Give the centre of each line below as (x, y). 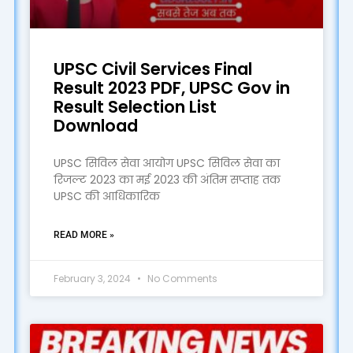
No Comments (181, 278)
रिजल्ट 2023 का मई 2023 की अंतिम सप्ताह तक (167, 179)
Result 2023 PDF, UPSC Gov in (171, 87)
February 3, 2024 (93, 278)
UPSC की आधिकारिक (106, 196)
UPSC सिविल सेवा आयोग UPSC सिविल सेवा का (166, 163)
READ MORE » (84, 234)
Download (95, 125)
